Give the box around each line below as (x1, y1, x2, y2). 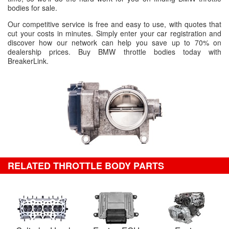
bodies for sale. (8, 3, 57, 13)
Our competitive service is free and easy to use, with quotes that (8, 19, 221, 29)
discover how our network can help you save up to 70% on (8, 37, 221, 48)
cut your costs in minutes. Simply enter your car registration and (8, 28, 221, 38)
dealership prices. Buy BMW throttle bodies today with (8, 47, 221, 57)
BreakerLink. (8, 56, 49, 66)
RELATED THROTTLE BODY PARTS (8, 159, 164, 172)
